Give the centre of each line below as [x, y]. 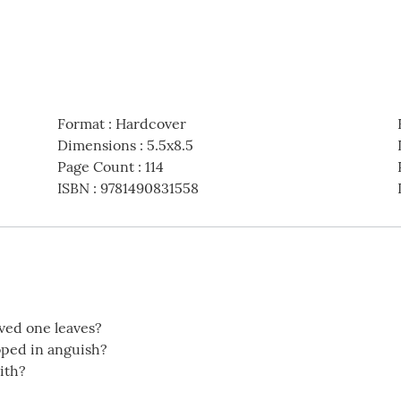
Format [81, 124]
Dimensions [96, 145]
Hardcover [150, 124]
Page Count [95, 166]
